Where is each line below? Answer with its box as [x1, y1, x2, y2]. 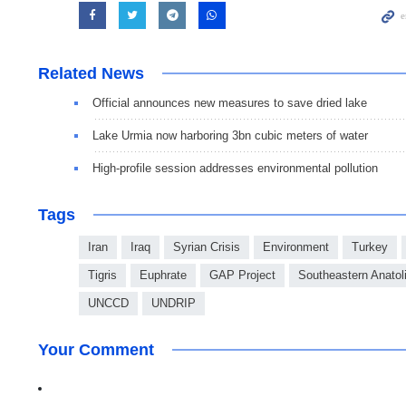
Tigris [88, 267, 117, 282]
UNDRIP [151, 295, 196, 310]
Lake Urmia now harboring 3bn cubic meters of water [92, 128, 368, 142]
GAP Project [209, 267, 275, 282]
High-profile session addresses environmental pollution [92, 160, 378, 175]
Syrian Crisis [173, 239, 240, 254]
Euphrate [140, 267, 187, 282]
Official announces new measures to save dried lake [92, 95, 367, 110]
